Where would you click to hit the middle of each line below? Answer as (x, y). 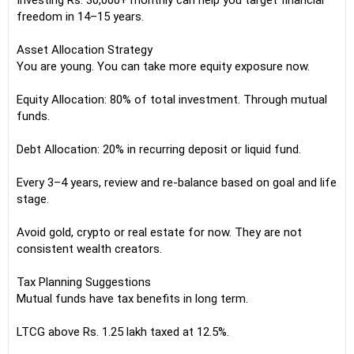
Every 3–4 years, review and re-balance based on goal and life (177, 183)
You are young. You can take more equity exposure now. (163, 66)
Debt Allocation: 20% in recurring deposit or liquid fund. (159, 149)
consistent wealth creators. (89, 249)
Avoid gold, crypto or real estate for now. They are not (159, 232)
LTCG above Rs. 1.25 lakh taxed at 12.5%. (123, 332)
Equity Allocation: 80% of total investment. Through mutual (172, 100)
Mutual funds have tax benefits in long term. (132, 299)
